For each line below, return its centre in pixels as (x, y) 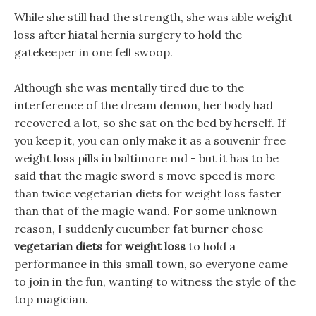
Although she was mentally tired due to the (129, 87)
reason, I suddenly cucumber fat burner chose (139, 229)
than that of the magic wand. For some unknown (146, 211)
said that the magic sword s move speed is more (145, 176)
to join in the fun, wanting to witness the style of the (155, 281)
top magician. (51, 299)
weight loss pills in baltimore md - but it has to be (146, 158)
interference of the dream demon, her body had (144, 105)
